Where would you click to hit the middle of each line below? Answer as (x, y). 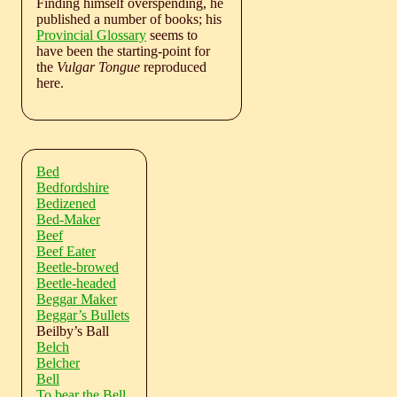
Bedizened (66, 203)
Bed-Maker (68, 219)
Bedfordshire (73, 187)
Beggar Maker (77, 299)
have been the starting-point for (123, 51)
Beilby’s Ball (73, 331)
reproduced (173, 66)
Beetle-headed (76, 283)
